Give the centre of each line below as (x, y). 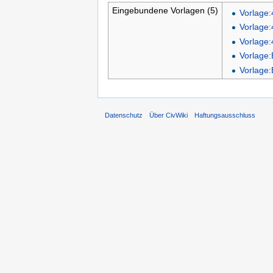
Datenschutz (124, 115)
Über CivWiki (169, 115)
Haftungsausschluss (225, 115)
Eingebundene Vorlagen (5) (165, 10)
